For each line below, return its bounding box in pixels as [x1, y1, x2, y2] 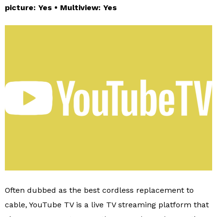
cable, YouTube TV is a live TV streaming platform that [5, 200, 209, 210]
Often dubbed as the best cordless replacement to [5, 186, 194, 195]
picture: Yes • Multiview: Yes [5, 2, 117, 12]
